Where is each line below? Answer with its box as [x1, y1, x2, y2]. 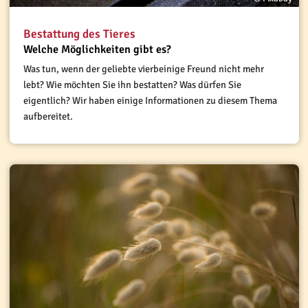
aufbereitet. [23, 110, 73, 123]
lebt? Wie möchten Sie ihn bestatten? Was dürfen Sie [23, 78, 241, 91]
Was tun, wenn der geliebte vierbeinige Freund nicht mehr [23, 63, 264, 76]
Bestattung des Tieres [23, 27, 135, 42]
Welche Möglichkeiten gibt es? [23, 43, 171, 57]
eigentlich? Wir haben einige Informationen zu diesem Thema [23, 94, 277, 107]
